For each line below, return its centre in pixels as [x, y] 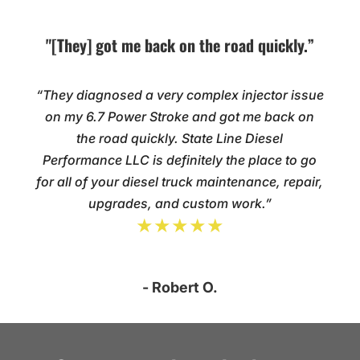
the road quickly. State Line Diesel [180, 139]
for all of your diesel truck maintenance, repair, [180, 182]
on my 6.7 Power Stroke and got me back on [180, 117]
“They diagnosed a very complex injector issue [180, 95]
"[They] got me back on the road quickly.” [180, 45]
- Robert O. [180, 288]
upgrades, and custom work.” [180, 204]
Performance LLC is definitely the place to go [180, 160]
